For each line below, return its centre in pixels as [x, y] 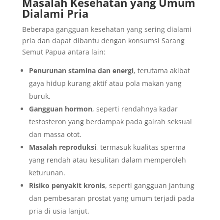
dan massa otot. [55, 134]
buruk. [40, 96]
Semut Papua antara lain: [64, 52]
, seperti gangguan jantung [150, 185]
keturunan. [47, 173]
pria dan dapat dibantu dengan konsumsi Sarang [103, 41]
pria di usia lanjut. [59, 211]
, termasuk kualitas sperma [141, 147]
